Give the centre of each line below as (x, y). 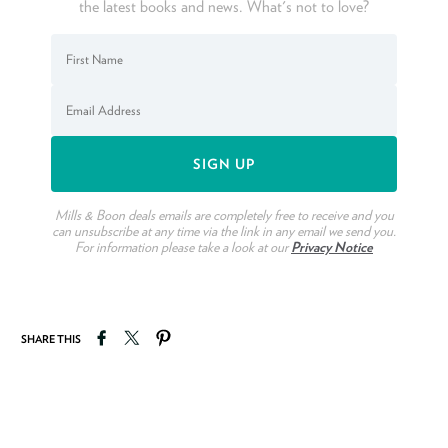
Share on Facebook (162, 334)
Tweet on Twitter (188, 334)
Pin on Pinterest (216, 334)
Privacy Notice (332, 246)
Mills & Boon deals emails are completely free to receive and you (224, 214)
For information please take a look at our (183, 246)
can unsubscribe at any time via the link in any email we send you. (224, 230)
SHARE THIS (51, 340)
